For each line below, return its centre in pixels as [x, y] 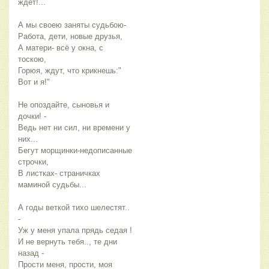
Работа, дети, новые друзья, [70, 37]
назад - [31, 253]
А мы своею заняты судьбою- [72, 25]
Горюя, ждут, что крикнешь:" [70, 71]
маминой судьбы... [52, 185]
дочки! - [32, 116]
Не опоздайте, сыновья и [64, 105]
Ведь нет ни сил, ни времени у [74, 128]
